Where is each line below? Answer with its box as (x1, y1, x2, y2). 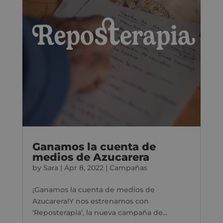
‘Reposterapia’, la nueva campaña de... (32, 208, 167, 217)
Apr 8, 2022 (64, 163, 104, 172)
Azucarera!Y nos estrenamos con (32, 196, 149, 206)
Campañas (109, 163, 147, 172)
